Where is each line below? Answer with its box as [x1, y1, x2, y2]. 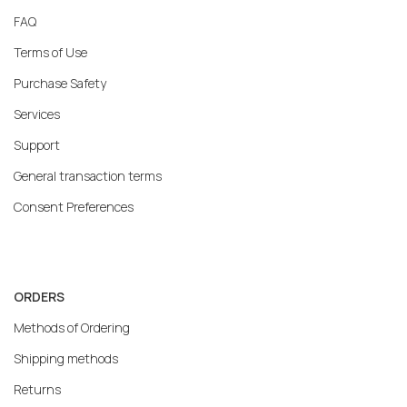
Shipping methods [14, 349, 118, 367]
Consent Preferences [14, 197, 134, 215]
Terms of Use [14, 43, 87, 61]
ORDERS [14, 287, 65, 305]
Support [14, 135, 60, 154]
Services [14, 104, 60, 123]
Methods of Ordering [14, 318, 130, 336]
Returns [14, 380, 61, 398]
